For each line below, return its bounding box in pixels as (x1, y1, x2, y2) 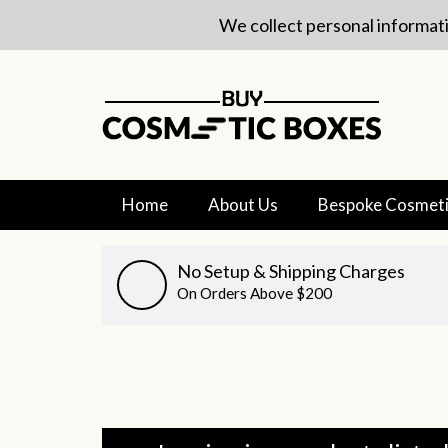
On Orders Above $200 (177, 284, 332, 302)
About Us (208, 194, 278, 215)
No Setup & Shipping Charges (177, 260, 405, 282)
